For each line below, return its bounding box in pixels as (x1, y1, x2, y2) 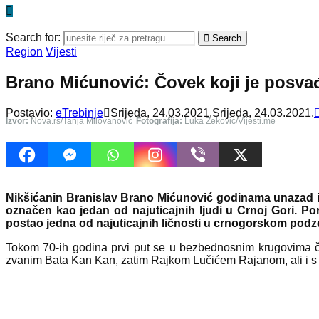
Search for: (6, 31, 61, 43)
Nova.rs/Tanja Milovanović (28, 115, 132, 126)
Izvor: (6, 115, 28, 126)
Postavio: (6, 106, 56, 119)
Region (6, 46, 43, 58)
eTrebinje (56, 106, 103, 119)
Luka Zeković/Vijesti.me (182, 115, 276, 126)
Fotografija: (136, 115, 182, 126)
